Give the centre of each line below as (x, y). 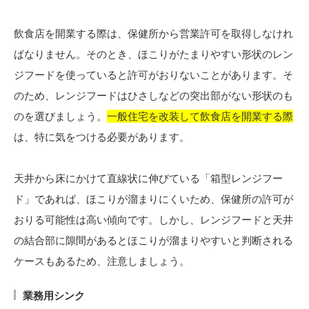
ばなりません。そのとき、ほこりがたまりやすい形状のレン (153, 54)
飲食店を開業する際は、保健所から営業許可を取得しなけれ (153, 34)
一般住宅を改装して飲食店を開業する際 (200, 117)
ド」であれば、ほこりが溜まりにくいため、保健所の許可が (153, 199)
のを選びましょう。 (60, 117)
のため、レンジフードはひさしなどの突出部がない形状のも (153, 96)
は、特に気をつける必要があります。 (102, 137)
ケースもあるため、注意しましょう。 (102, 261)
